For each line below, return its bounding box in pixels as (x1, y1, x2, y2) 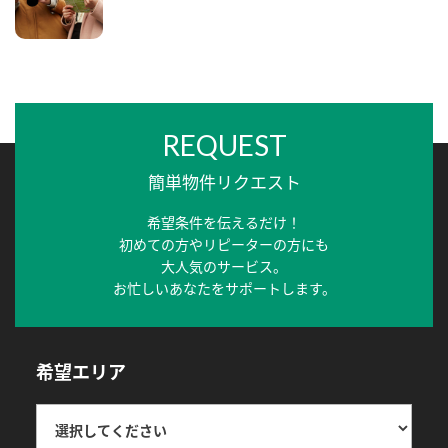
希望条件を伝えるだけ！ (147, 212, 301, 233)
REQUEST (161, 128, 287, 163)
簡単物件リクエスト (147, 169, 301, 195)
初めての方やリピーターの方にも (119, 234, 329, 255)
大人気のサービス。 (161, 256, 287, 277)
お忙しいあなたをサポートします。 (112, 278, 336, 299)
